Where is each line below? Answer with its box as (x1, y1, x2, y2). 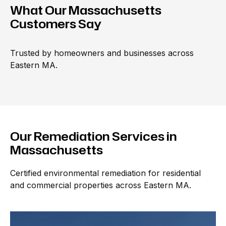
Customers (10, 15, 76, 32)
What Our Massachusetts (10, 2, 161, 19)
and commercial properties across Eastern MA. (10, 180, 191, 190)
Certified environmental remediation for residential (10, 168, 201, 178)
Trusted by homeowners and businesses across (10, 48, 194, 58)
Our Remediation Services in (10, 128, 177, 145)
